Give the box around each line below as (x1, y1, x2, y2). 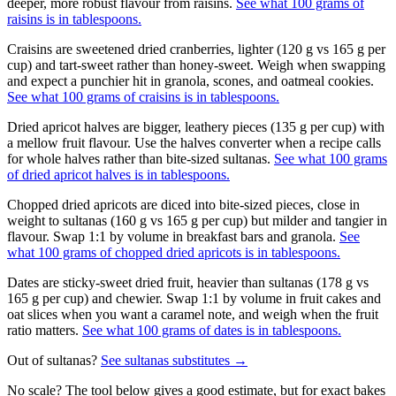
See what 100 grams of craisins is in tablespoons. (7, 88, 279, 104)
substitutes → (169, 352, 247, 368)
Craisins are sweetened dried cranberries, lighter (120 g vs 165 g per (7, 41, 385, 57)
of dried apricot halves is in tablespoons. (7, 166, 230, 182)
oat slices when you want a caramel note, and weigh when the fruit (7, 306, 378, 322)
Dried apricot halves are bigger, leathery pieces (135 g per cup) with (7, 118, 385, 134)
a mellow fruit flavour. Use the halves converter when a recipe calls (7, 134, 381, 150)
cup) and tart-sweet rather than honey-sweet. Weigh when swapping (7, 57, 385, 72)
